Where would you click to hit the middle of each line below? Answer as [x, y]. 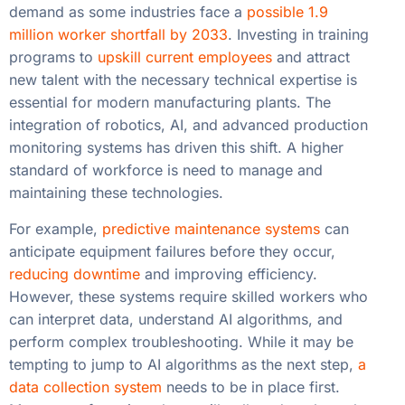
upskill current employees [185, 57]
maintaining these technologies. [116, 193]
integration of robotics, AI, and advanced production [188, 125]
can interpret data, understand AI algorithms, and [176, 319]
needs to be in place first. [251, 386]
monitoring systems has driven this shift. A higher [176, 148]
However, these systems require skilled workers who [188, 296]
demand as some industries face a [128, 12]
